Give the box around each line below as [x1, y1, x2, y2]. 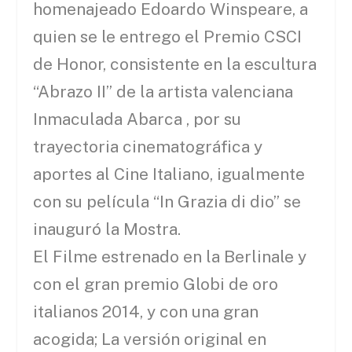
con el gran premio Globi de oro [33, 274, 279, 295]
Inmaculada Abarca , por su [33, 109, 242, 130]
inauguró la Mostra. [33, 219, 181, 240]
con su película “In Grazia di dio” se [33, 192, 302, 212]
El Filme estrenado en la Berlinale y [33, 247, 307, 267]
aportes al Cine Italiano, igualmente [33, 164, 306, 185]
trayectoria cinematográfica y [33, 137, 263, 157]
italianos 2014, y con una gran [33, 302, 259, 322]
